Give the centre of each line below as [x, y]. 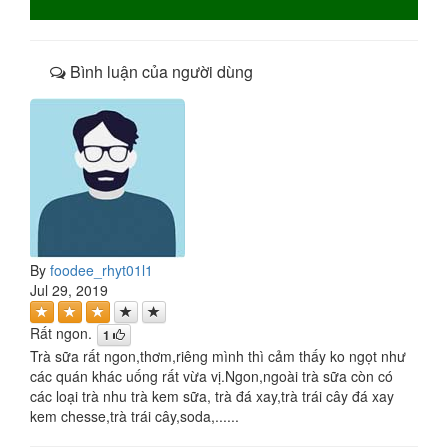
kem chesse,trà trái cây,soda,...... [134, 416]
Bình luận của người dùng [159, 71]
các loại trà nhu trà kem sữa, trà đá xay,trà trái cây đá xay [212, 396]
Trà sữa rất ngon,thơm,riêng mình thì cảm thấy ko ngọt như [218, 356]
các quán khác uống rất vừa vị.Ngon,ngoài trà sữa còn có [211, 376]
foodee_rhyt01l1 [101, 269]
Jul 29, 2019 [69, 289]
